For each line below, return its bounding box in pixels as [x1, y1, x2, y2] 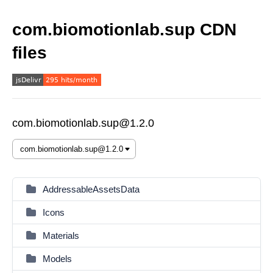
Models [43, 253, 72, 264]
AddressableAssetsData [43, 184, 140, 194]
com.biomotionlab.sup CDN [12, 20, 236, 39]
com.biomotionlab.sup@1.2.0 [12, 117, 154, 129]
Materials [43, 230, 79, 241]
